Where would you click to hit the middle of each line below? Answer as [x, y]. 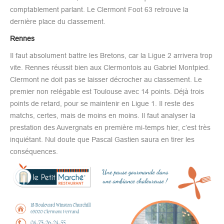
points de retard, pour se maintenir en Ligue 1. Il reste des [102, 103]
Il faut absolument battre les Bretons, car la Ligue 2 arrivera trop [111, 55]
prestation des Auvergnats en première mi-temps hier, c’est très [110, 127]
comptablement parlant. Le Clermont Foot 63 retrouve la [99, 9]
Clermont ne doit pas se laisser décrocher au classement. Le [106, 79]
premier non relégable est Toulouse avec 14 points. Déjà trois [107, 91]
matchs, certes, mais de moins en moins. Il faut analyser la [103, 115]
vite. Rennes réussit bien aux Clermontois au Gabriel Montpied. [110, 67]
